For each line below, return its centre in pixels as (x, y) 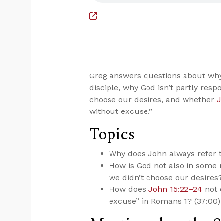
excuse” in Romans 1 (148, 201)
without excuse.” (121, 111)
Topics (112, 134)
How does (129, 189)
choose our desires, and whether (153, 99)
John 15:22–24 (176, 189)
